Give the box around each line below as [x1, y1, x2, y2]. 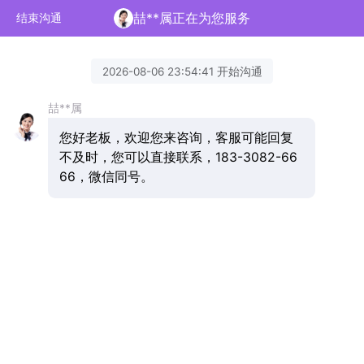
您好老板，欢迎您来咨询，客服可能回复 [58, 130, 293, 146]
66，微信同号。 [58, 169, 154, 185]
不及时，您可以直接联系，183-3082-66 [58, 149, 297, 166]
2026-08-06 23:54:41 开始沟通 [102, 64, 262, 78]
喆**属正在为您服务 [133, 10, 251, 26]
